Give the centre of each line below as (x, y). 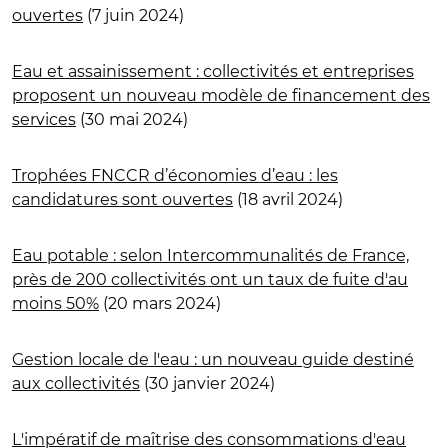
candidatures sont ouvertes (122, 199)
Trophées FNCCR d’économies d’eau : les (175, 175)
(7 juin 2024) (133, 15)
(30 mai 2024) (132, 119)
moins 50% (55, 303)
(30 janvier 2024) (207, 383)
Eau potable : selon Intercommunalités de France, (210, 255)
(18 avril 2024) (288, 199)
